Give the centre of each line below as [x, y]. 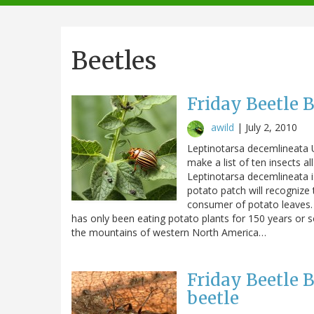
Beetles [114, 61]
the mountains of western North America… [169, 232]
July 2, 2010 [271, 127]
